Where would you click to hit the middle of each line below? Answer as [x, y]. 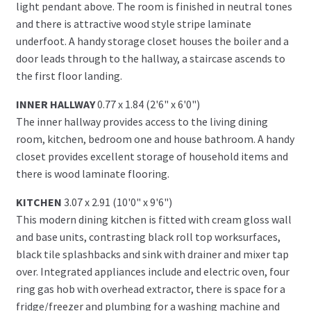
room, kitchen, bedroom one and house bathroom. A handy [155, 138]
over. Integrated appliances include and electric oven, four [152, 271]
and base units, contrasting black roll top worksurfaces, [148, 236]
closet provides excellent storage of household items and [152, 156]
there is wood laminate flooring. [92, 173]
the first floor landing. [69, 75]
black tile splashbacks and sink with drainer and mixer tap [152, 254]
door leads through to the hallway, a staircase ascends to [150, 58]
